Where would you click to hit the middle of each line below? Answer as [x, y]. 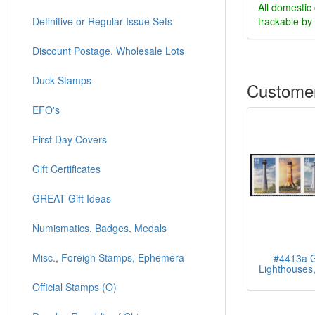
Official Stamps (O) [75, 287]
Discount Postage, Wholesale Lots [108, 51]
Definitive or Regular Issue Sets [102, 21]
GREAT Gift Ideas [72, 199]
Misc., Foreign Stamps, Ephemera [108, 258]
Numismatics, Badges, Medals [99, 228]
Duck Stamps [62, 81]
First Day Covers [70, 140]
